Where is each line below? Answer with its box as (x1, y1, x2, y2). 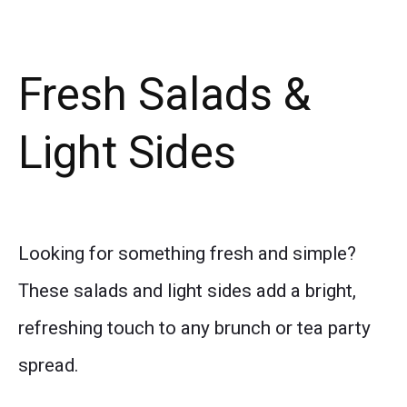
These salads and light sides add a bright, (18, 280, 356, 303)
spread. (18, 354, 79, 377)
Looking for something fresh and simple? (18, 243, 356, 265)
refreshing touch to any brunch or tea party (18, 317, 371, 340)
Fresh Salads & (18, 67, 311, 121)
